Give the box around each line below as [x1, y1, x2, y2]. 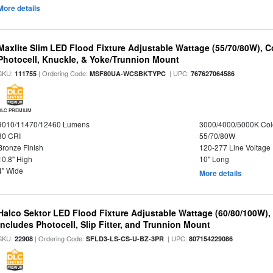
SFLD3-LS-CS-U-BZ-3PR [86, 234, 165, 243]
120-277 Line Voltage [199, 142, 271, 152]
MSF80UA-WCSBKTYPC [90, 69, 166, 78]
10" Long [199, 154, 229, 164]
